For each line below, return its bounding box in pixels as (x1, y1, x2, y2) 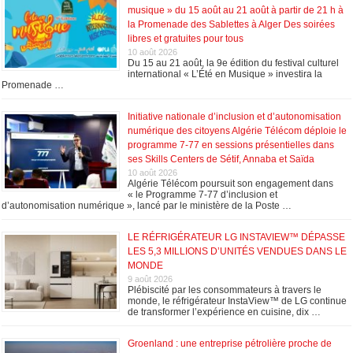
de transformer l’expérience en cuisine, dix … (128, 306, 321, 318)
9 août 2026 (128, 273, 173, 284)
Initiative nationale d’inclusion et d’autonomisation (128, 110, 342, 122)
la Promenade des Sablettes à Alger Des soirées (128, 18, 336, 30)
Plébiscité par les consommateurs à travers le (128, 284, 322, 295)
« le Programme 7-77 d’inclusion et (128, 188, 278, 200)
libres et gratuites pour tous (128, 32, 244, 44)
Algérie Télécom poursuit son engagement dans (128, 177, 334, 189)
